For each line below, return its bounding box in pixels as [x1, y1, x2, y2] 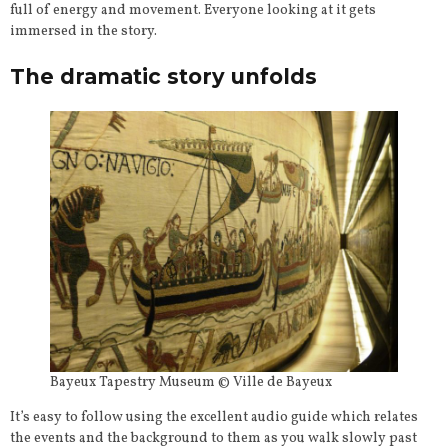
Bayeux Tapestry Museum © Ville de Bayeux [50, 373, 332, 393]
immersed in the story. [10, 22, 157, 42]
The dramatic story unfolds [10, 64, 317, 90]
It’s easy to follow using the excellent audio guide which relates [10, 408, 418, 428]
